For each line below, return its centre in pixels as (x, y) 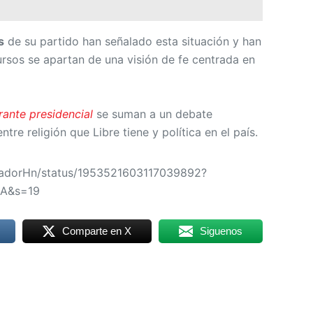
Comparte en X (97, 231)
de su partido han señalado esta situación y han (133, 42)
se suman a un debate (153, 114)
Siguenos (221, 231)
